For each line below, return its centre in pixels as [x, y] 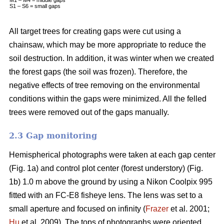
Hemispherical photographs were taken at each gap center [112, 154]
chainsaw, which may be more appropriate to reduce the [107, 44]
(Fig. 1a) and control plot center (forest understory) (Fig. [106, 168]
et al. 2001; [189, 208]
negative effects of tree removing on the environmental [104, 85]
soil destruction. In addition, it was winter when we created [111, 58]
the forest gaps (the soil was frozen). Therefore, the [98, 71]
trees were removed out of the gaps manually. [89, 112]
